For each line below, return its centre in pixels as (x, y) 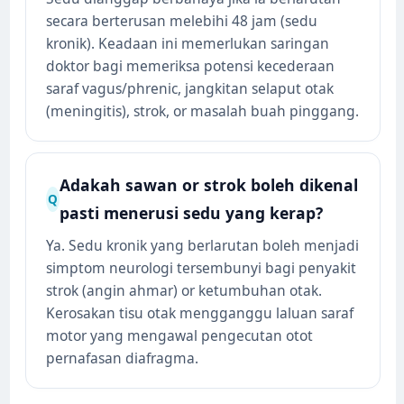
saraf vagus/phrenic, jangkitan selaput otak (190, 89)
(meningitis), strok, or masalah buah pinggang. (203, 111)
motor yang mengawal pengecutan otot (180, 336)
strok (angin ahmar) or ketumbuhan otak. (184, 291)
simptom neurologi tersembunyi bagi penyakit (202, 268)
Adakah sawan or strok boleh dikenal (209, 185)
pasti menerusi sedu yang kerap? (192, 213)
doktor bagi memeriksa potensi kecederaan (191, 66)
